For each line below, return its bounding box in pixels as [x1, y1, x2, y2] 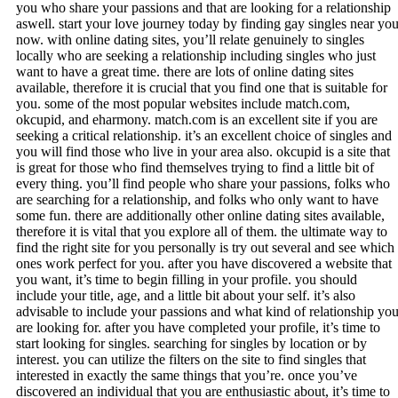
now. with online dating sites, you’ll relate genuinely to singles [16, 31, 364, 47]
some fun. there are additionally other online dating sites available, [16, 207, 385, 223]
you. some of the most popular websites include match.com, [16, 95, 350, 111]
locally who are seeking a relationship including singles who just [16, 47, 376, 63]
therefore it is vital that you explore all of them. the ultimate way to [16, 223, 387, 239]
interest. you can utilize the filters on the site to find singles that [16, 351, 366, 367]
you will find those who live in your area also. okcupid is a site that [16, 143, 390, 159]
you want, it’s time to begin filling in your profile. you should [16, 271, 357, 287]
